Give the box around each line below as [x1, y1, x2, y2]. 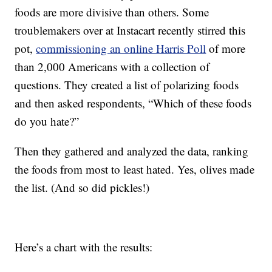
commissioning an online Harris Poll [36, 41, 206, 56]
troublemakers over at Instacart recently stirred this [15, 22, 246, 38]
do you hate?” [15, 114, 80, 129]
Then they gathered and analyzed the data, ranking [15, 143, 249, 159]
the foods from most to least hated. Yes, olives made [15, 161, 255, 177]
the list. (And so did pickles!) [15, 180, 150, 195]
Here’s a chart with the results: [15, 239, 153, 255]
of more [206, 41, 246, 56]
